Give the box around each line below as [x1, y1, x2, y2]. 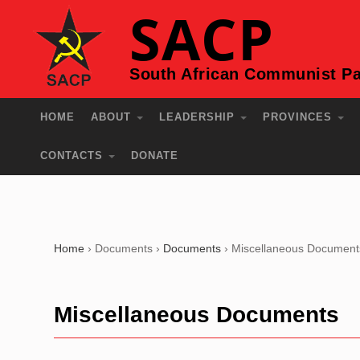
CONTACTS [40, 149, 108, 162]
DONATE [131, 149, 179, 162]
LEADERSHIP [159, 111, 239, 123]
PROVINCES [263, 111, 337, 123]
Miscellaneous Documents [54, 302, 340, 328]
